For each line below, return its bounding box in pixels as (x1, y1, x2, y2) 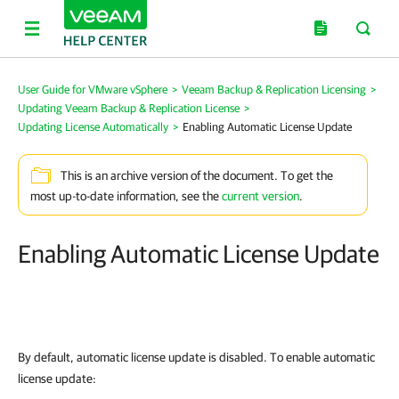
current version (222, 189, 299, 203)
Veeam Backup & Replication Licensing (182, 83, 366, 96)
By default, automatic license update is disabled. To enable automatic (18, 350, 375, 364)
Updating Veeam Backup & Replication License (18, 102, 240, 115)
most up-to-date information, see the (30, 189, 222, 203)
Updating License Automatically (18, 120, 168, 134)
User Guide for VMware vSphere (18, 83, 167, 96)
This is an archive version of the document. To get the (61, 168, 333, 183)
